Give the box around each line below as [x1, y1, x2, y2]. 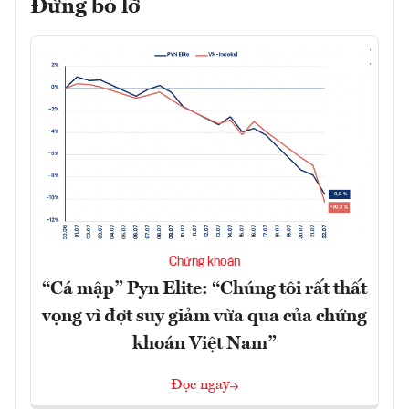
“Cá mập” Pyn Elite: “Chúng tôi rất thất [42, 280, 367, 299]
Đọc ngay [171, 378, 230, 393]
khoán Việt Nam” [132, 335, 277, 354]
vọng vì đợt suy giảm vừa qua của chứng [42, 308, 367, 327]
